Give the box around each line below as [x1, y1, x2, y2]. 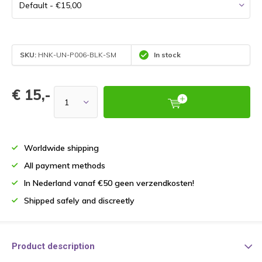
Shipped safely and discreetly [24, 195, 135, 206]
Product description [12, 241, 95, 251]
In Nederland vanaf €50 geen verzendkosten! [24, 178, 194, 188]
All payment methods [24, 160, 105, 171]
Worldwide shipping [24, 143, 99, 153]
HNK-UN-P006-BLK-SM [36, 50, 116, 60]
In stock [152, 50, 181, 60]
